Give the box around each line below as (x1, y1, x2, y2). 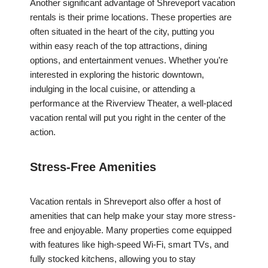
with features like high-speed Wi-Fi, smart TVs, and (30, 239, 229, 250)
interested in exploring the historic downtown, (30, 69, 204, 80)
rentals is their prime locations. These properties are (30, 12, 232, 23)
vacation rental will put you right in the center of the (30, 112, 226, 123)
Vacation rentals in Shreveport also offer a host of (30, 196, 221, 207)
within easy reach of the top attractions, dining (30, 41, 207, 51)
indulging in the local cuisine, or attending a (30, 84, 195, 95)
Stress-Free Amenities (30, 160, 156, 174)
